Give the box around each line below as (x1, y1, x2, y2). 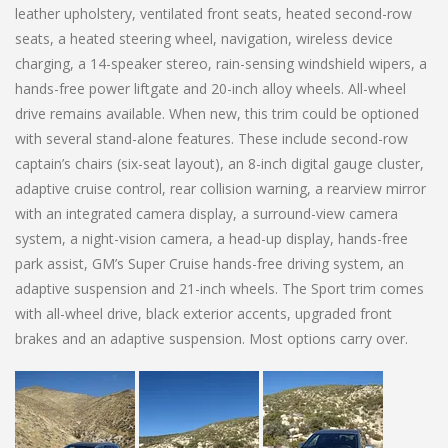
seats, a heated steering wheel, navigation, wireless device (15, 28, 393, 48)
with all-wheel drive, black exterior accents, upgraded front (15, 303, 392, 323)
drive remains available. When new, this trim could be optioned (15, 103, 419, 123)
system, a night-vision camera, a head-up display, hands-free (15, 228, 408, 248)
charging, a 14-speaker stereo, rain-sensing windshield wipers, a (15, 53, 427, 73)
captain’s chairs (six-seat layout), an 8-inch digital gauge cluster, (15, 153, 424, 173)
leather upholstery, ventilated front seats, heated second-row (15, 3, 412, 23)
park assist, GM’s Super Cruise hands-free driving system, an (15, 253, 404, 273)
